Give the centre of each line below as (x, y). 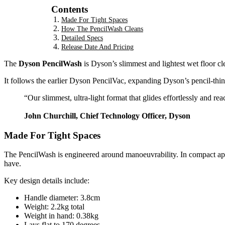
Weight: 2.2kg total (54, 207)
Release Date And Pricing (97, 47)
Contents (70, 10)
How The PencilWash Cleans (102, 29)
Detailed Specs (82, 38)
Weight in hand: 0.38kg (61, 216)
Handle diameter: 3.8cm (62, 198)
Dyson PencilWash (50, 64)
